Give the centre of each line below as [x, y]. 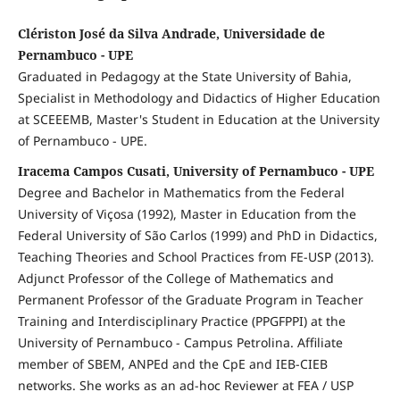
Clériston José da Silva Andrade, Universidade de [171, 34]
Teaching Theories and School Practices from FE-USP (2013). [196, 257]
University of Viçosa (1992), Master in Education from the [187, 214]
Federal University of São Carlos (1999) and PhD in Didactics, [197, 236]
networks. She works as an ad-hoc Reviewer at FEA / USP [185, 386]
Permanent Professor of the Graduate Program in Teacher [190, 300]
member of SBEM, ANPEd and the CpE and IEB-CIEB [172, 364]
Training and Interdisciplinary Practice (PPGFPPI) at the [181, 321]
